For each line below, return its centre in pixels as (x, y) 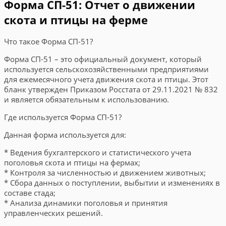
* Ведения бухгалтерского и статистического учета (98, 152)
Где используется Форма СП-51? (63, 117)
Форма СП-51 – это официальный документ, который (103, 59)
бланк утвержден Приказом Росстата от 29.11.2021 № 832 (111, 89)
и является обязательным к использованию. (87, 99)
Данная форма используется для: (65, 135)
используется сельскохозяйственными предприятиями (106, 69)
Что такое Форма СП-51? (48, 41)
